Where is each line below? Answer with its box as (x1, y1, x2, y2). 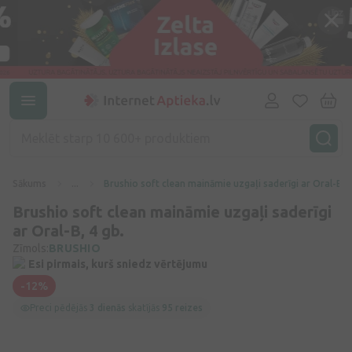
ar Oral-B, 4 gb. (13, 222, 124, 240)
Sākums (13, 178, 46, 189)
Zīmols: (13, 242, 49, 255)
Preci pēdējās (30, 302, 90, 313)
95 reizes (162, 302, 203, 313)
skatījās (126, 302, 162, 313)
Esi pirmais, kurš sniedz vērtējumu (28, 258, 207, 270)
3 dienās (90, 302, 126, 313)
